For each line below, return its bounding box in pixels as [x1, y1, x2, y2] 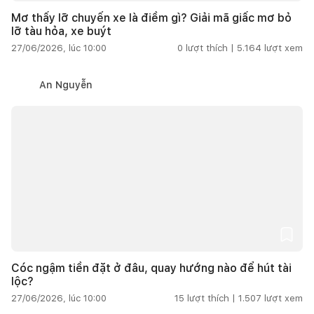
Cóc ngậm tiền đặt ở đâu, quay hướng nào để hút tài [11, 261, 292, 275]
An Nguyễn [39, 78, 93, 90]
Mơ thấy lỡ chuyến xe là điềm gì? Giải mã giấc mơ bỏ [11, 11, 292, 25]
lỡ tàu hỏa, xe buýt [11, 24, 111, 38]
